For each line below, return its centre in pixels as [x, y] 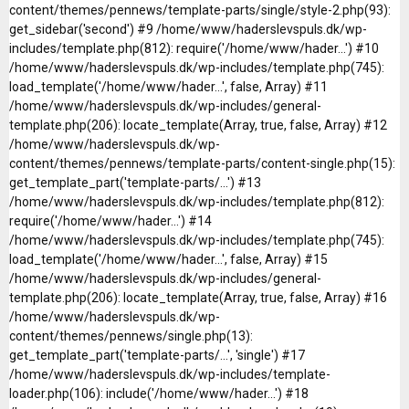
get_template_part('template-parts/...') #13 [135, 182]
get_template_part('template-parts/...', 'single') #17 [157, 355]
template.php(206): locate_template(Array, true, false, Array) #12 [198, 125]
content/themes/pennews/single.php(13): [131, 336]
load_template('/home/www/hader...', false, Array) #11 [168, 86]
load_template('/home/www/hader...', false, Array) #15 [168, 259]
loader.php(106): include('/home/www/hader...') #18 [159, 393]
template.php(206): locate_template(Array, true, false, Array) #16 [198, 297]
